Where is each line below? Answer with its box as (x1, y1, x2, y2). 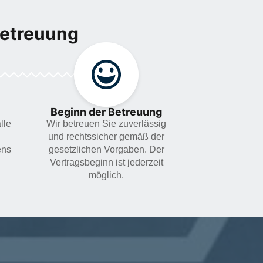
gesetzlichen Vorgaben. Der (48, 144, 164, 155)
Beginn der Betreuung (50, 106, 162, 119)
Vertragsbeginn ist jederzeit (49, 157, 163, 168)
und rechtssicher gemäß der (48, 131, 164, 142)
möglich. (89, 170, 124, 181)
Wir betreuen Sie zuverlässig (46, 119, 166, 129)
